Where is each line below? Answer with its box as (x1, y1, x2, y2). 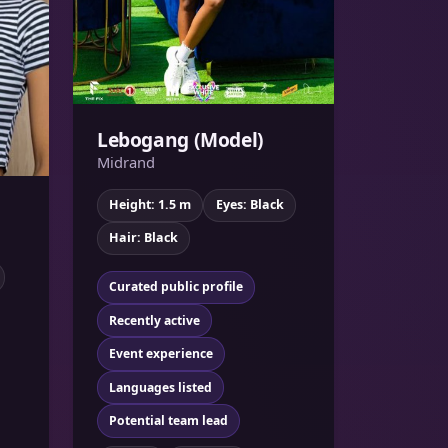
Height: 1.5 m (109, 196, 192, 214)
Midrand (97, 151, 155, 172)
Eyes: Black (215, 196, 284, 214)
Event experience (108, 345, 213, 363)
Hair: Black (109, 229, 179, 247)
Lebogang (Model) (97, 125, 264, 153)
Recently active (108, 311, 200, 329)
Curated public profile (108, 278, 243, 296)
